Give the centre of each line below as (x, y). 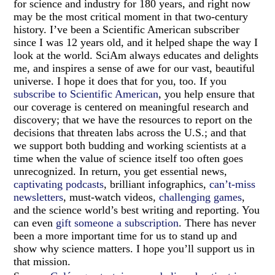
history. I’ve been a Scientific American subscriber (127, 30)
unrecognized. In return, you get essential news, (121, 172)
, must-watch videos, (111, 197)
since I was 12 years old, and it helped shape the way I (136, 43)
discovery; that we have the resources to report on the (133, 120)
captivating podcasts (59, 184)
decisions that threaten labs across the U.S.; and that (130, 133)
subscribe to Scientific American (86, 94)
